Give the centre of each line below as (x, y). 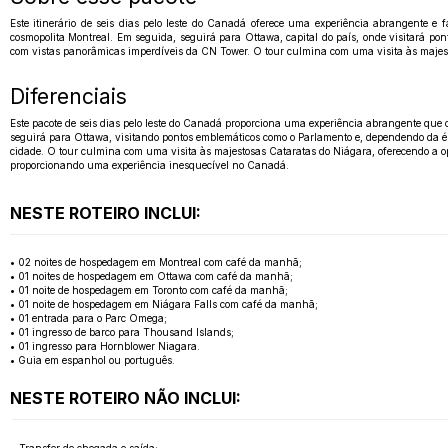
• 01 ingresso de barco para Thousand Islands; (122, 332)
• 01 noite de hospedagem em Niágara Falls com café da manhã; (164, 304)
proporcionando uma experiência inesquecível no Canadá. (149, 164)
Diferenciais (68, 96)
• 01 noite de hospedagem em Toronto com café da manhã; (149, 290)
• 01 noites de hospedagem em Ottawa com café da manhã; (151, 276)
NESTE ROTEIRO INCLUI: (105, 212)
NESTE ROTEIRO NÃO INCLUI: (125, 398)
